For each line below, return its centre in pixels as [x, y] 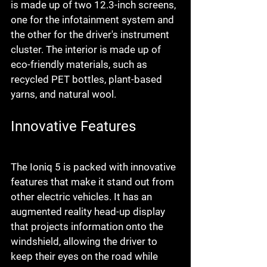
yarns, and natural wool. [63, 94]
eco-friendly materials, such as [80, 65]
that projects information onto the [88, 227]
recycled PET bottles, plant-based [88, 80]
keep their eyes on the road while [86, 257]
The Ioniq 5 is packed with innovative [94, 167]
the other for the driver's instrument [91, 35]
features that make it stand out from [94, 182]
